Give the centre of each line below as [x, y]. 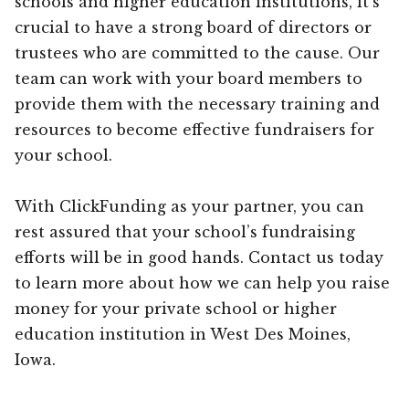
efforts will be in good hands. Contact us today [199, 257]
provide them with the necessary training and [197, 104]
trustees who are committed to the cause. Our [197, 52]
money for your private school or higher [176, 308]
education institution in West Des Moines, [183, 334]
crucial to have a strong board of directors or [193, 27]
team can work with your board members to [189, 78]
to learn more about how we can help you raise [202, 283]
